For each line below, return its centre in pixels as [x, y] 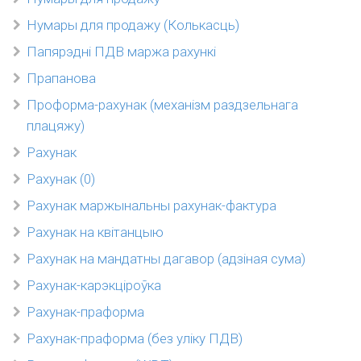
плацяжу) [56, 126]
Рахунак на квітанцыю [95, 232]
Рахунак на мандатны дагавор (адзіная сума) [166, 259]
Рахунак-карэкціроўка [94, 285]
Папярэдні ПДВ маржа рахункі [121, 52]
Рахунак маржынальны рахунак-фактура [151, 205]
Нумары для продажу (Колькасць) [133, 25]
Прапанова [61, 78]
